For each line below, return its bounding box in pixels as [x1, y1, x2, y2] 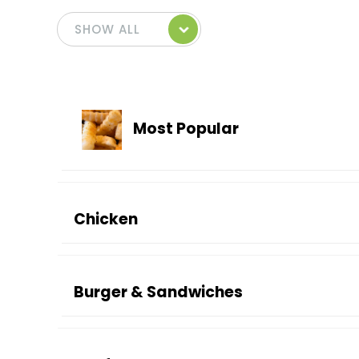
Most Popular [130, 118, 239, 140]
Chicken [74, 208, 138, 230]
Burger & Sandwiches [74, 281, 243, 303]
